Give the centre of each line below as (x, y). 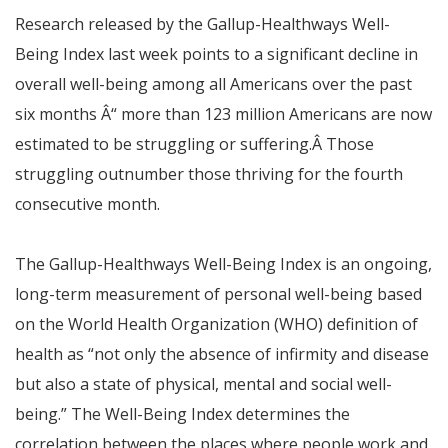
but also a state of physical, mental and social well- (203, 384)
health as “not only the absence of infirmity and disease (222, 354)
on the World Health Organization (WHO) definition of (216, 324)
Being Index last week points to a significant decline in (216, 54)
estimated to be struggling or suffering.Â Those (194, 144)
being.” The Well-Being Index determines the (182, 414)
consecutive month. (87, 204)
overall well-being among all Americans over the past (213, 84)
